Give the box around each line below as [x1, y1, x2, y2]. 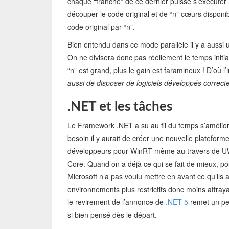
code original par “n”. [67, 21, 135, 32]
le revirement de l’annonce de [67, 197, 166, 207]
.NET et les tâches [67, 100, 172, 113]
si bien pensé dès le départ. [67, 210, 157, 220]
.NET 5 [166, 197, 188, 207]
